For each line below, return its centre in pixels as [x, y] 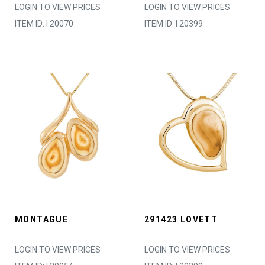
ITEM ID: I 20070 [44, 24]
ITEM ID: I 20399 [174, 24]
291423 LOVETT [181, 219]
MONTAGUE [42, 219]
